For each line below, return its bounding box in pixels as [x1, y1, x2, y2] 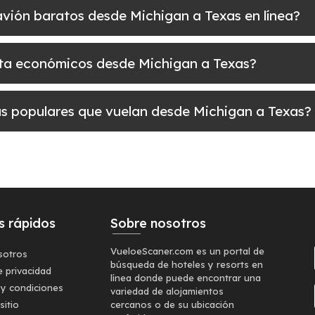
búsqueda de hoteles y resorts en [110, 259, 263, 270]
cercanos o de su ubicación [110, 299, 234, 310]
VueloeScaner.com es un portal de [110, 245, 264, 257]
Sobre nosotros [110, 215, 206, 231]
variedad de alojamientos [110, 285, 224, 297]
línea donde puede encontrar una [110, 272, 261, 283]
